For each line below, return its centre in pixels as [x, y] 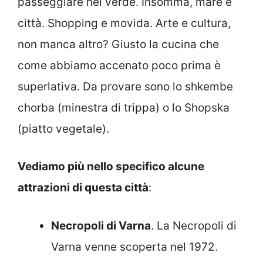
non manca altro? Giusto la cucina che [118, 44]
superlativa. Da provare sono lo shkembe [125, 86]
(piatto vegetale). [63, 129]
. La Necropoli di [194, 225]
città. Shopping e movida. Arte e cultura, [124, 23]
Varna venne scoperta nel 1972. [134, 247]
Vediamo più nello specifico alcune [111, 167]
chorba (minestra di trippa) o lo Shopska [124, 107]
